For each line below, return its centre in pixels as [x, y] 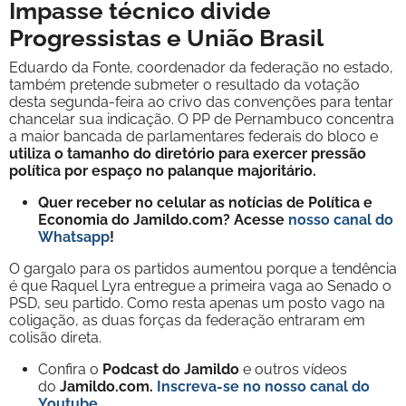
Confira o [70, 369]
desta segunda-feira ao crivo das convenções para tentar [201, 101]
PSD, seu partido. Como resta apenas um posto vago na [197, 303]
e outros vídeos [295, 369]
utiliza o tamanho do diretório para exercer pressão [188, 153]
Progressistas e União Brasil [166, 38]
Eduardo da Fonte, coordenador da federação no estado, [201, 67]
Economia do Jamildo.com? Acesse [163, 219]
